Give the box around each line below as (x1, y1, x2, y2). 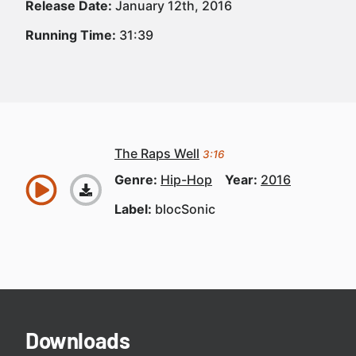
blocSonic (155, 201, 215, 217)
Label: (114, 201, 155, 217)
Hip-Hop (161, 172, 212, 188)
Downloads (25, 327, 130, 354)
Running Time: (25, 27, 116, 43)
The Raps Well (114, 145, 199, 161)
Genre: (114, 172, 161, 188)
